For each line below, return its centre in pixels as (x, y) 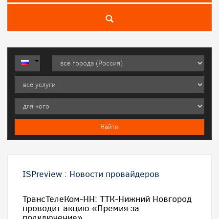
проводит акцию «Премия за (81, 208)
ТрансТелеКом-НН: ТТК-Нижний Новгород (107, 199)
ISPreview (42, 174)
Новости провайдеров (114, 174)
